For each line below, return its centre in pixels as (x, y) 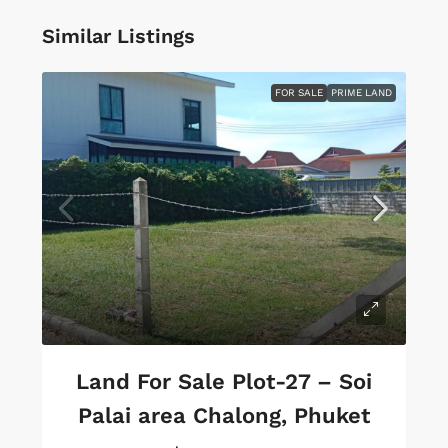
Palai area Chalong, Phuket (224, 415)
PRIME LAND (361, 92)
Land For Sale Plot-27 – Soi (224, 381)
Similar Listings (118, 36)
